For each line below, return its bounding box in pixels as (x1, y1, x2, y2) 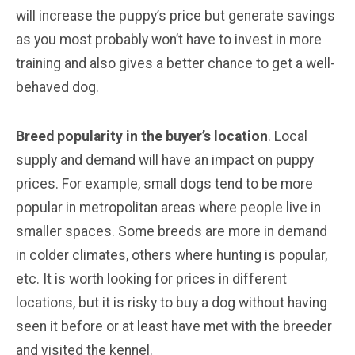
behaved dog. (16, 78, 99, 95)
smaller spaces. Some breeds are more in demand (16, 223, 327, 239)
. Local (268, 128, 307, 144)
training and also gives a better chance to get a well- (16, 55, 335, 71)
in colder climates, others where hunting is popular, (16, 246, 327, 263)
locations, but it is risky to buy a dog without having (16, 294, 327, 311)
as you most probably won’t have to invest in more (16, 31, 322, 48)
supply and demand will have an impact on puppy (16, 151, 314, 168)
